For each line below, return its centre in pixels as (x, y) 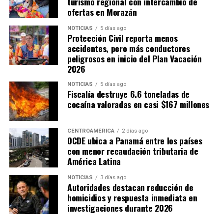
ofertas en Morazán (102, 12)
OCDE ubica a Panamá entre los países (135, 141)
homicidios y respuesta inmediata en (132, 198)
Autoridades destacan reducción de (130, 187)
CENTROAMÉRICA (91, 131)
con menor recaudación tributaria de (133, 151)
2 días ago (135, 131)
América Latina (94, 161)
